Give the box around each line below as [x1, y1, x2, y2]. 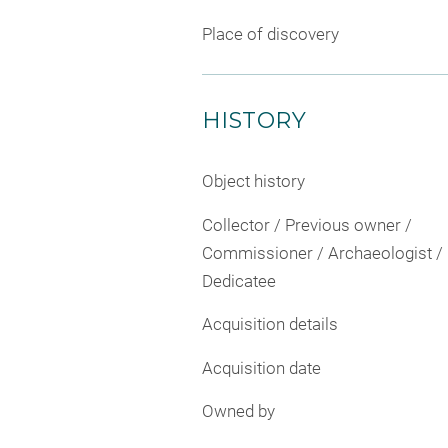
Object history [202, 171, 305, 192]
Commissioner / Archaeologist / [202, 242, 443, 263]
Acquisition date [202, 357, 321, 378]
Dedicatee [202, 270, 276, 291]
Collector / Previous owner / [202, 214, 412, 235]
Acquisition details [202, 314, 338, 335]
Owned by [202, 401, 275, 422]
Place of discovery [202, 24, 339, 45]
